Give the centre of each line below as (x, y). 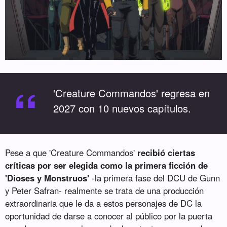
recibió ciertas (166, 153)
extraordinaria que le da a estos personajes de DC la (104, 203)
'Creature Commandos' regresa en (132, 93)
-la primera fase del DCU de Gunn (155, 178)
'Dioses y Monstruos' (47, 178)
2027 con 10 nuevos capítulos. (122, 108)
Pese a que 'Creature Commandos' (71, 153)
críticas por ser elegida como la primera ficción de (107, 165)
